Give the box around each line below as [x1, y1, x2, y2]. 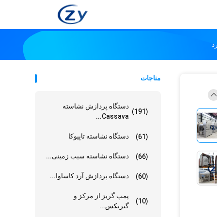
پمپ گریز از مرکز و [74, 192, 129, 200]
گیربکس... [99, 202, 129, 210]
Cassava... [102, 112, 129, 120]
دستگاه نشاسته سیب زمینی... [46, 152, 129, 160]
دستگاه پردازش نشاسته [62, 102, 129, 110]
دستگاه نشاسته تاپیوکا [68, 132, 129, 140]
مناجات [140, 74, 161, 82]
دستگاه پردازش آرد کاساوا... [50, 172, 129, 180]
